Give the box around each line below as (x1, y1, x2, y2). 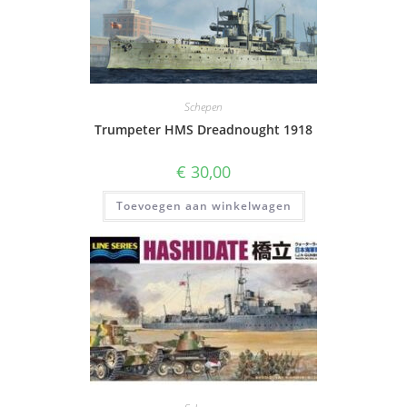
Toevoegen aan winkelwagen (115, 198, 292, 214)
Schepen (184, 99, 223, 115)
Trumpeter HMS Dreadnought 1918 (94, 121, 313, 139)
